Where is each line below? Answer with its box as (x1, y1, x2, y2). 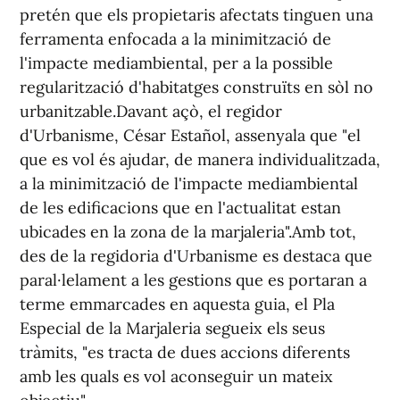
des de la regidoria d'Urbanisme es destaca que (20, 246, 372, 266)
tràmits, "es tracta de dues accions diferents (20, 342, 350, 362)
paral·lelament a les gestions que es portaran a (20, 270, 367, 290)
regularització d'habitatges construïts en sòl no (20, 77, 373, 97)
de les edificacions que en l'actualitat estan (20, 197, 341, 218)
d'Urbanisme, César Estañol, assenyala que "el (20, 125, 361, 146)
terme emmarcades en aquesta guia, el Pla (20, 294, 335, 314)
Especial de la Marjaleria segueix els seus (20, 318, 325, 338)
